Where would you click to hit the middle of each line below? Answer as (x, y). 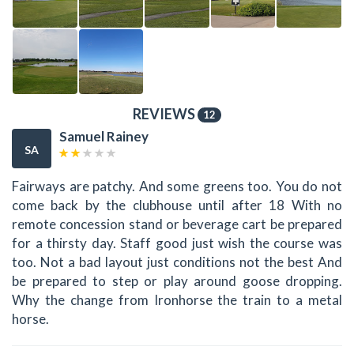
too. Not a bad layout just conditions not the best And (177, 262)
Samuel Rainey (104, 137)
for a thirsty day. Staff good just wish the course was (177, 243)
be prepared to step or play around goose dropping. (177, 281)
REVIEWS (165, 113)
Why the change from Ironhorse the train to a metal (177, 299)
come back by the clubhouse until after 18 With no (177, 205)
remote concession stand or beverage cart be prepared (177, 224)
